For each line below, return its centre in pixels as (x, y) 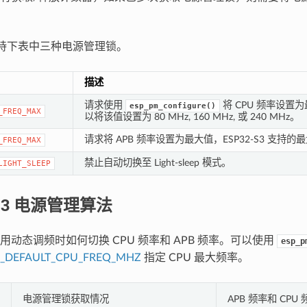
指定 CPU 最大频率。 (195, 257)
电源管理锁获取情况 (65, 299)
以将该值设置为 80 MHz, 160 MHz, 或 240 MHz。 (192, 116)
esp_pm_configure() (172, 106)
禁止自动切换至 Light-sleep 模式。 (157, 162)
